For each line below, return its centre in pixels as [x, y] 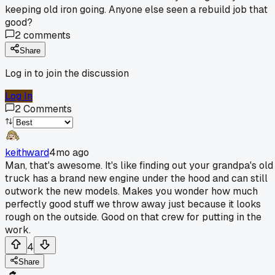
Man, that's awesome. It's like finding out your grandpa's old [139, 165]
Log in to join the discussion [67, 73]
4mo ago [69, 152]
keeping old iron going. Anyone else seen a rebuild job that [136, 9]
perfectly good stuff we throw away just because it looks [133, 204]
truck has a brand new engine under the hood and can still [136, 178]
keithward [27, 152]
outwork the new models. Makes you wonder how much [131, 191]
